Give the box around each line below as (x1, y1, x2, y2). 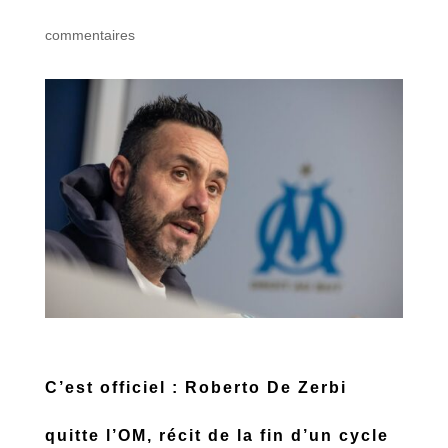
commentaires (44, 27, 135, 43)
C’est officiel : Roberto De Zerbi (44, 378, 347, 396)
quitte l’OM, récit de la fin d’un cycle (44, 426, 389, 444)
